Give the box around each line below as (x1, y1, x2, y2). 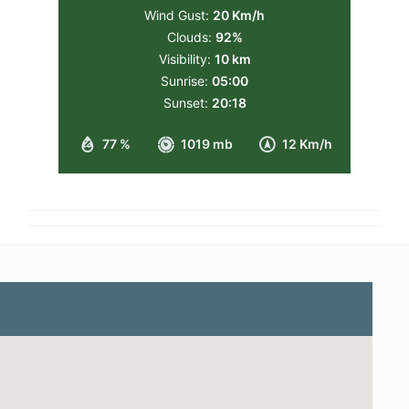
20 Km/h (213, 6, 265, 23)
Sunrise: (161, 72, 208, 89)
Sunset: (163, 94, 208, 110)
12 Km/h (282, 135, 332, 152)
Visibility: (158, 50, 211, 67)
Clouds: (166, 28, 212, 45)
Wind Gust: (144, 6, 209, 23)
